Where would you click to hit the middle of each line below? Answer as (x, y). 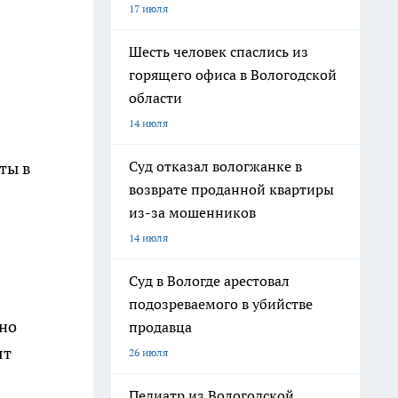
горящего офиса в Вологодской (233, 75)
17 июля (148, 8)
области (155, 98)
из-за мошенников (192, 212)
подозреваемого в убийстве (221, 304)
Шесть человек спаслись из (219, 52)
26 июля (148, 352)
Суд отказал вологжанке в (215, 166)
